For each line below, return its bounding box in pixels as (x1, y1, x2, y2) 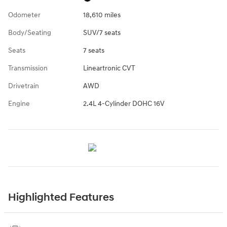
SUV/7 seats (83, 28, 121, 37)
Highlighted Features (8, 191, 114, 205)
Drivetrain (8, 82, 39, 91)
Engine (8, 99, 30, 108)
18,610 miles (83, 11, 121, 20)
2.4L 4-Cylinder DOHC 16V (83, 99, 165, 108)
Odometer (8, 11, 41, 20)
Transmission (8, 64, 48, 73)
